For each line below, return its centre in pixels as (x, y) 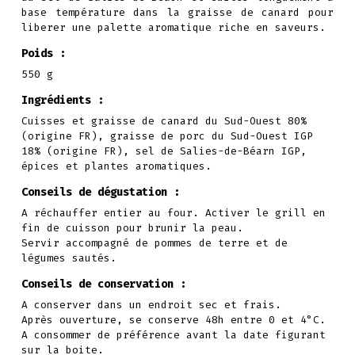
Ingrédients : (63, 100)
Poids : (44, 53)
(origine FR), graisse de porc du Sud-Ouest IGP (167, 136)
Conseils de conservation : (104, 284)
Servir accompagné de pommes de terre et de (155, 242)
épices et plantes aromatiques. (116, 166)
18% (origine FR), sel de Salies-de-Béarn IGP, (164, 151)
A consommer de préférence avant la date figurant (174, 334)
